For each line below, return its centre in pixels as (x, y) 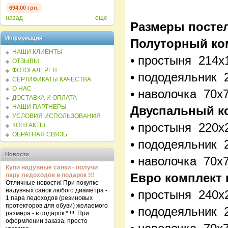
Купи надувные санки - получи (52, 167)
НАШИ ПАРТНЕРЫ (39, 107)
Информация (24, 38)
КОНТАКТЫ (29, 125)
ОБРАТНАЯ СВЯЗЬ (40, 134)
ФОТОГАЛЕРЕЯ (35, 70)
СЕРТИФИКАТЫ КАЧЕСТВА (52, 79)
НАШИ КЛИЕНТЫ (37, 52)
